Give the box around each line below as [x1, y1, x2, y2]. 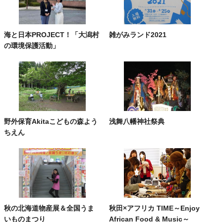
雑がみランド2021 [109, 30, 167, 39]
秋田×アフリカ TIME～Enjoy [109, 204, 200, 212]
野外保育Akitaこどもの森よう [4, 117, 98, 125]
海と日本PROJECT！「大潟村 [4, 30, 99, 39]
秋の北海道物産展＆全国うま [4, 204, 94, 212]
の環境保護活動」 [4, 41, 59, 50]
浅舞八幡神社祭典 [109, 117, 165, 125]
